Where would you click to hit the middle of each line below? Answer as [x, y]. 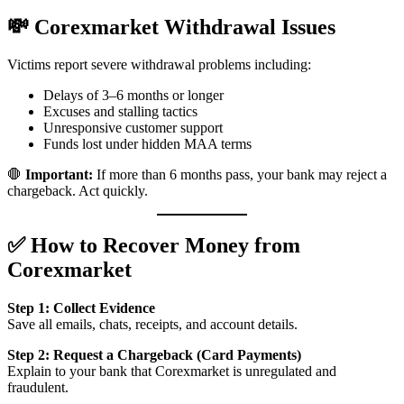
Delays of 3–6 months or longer [133, 96]
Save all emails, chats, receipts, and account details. [152, 325]
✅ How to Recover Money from [154, 246]
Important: [59, 175]
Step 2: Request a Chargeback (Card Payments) [154, 355]
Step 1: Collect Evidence [81, 308]
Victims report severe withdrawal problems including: [159, 65]
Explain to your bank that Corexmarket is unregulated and [172, 372]
